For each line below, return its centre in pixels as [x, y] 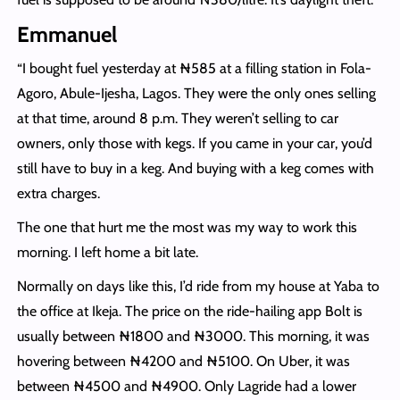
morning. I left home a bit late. [107, 252]
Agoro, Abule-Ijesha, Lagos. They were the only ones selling [196, 93]
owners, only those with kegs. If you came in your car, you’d [194, 143]
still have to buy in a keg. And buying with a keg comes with [195, 168]
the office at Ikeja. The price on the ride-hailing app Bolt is [189, 311]
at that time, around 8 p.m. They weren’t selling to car [177, 118]
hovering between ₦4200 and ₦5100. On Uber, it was [183, 361]
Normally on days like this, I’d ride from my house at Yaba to [198, 286]
